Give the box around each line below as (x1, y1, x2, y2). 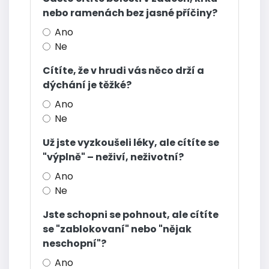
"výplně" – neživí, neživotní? (43, 150, 184, 165)
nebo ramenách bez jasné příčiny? (43, 6, 217, 20)
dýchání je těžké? (43, 78, 131, 92)
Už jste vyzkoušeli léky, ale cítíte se (43, 136, 219, 150)
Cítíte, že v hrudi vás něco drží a (43, 64, 204, 78)
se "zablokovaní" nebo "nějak (43, 222, 192, 237)
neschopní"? (43, 237, 106, 251)
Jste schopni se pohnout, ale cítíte (43, 208, 219, 222)
